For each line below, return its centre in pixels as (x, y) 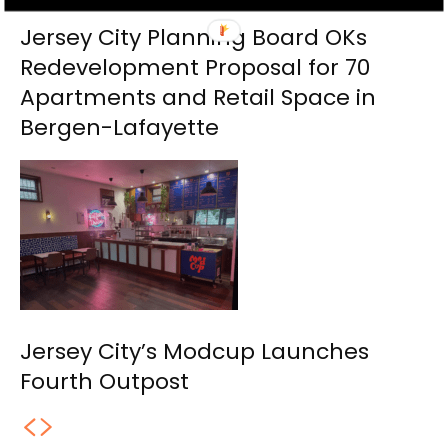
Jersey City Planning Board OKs (193, 38)
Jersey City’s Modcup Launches (194, 352)
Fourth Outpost (104, 382)
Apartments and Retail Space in (198, 98)
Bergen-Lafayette (119, 128)
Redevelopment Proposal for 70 (195, 68)
